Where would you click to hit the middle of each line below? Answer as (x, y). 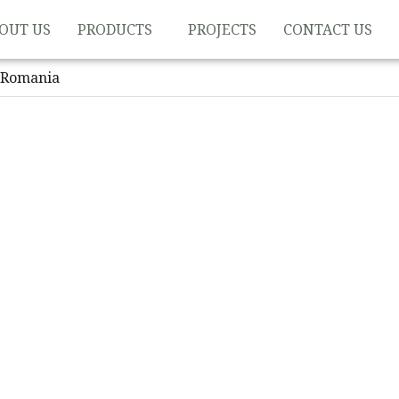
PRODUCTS (114, 29)
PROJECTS (222, 29)
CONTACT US (327, 29)
